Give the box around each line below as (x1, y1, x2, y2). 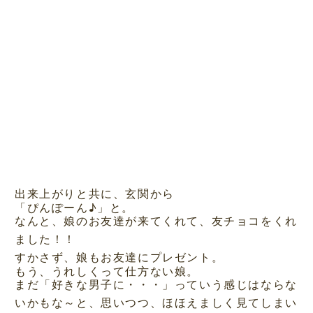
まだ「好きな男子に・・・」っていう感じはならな (14, 276, 298, 293)
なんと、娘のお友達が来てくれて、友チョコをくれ (14, 212, 298, 229)
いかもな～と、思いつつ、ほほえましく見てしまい (14, 294, 298, 311)
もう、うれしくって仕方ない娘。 (14, 262, 199, 279)
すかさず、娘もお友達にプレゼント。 (14, 249, 224, 265)
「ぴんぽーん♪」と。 (14, 198, 134, 215)
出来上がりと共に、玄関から (14, 184, 175, 201)
